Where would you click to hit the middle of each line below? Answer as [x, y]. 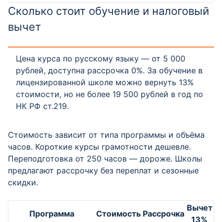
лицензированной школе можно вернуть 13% [105, 82]
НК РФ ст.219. [42, 106]
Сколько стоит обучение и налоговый [109, 11]
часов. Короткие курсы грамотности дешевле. [99, 147]
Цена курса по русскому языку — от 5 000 [101, 58]
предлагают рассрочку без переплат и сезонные [103, 170]
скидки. [23, 182]
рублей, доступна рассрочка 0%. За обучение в [109, 70]
